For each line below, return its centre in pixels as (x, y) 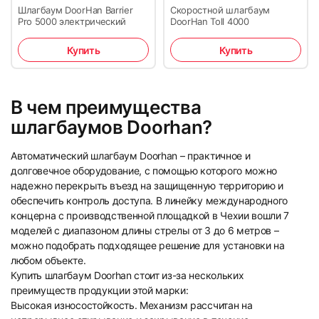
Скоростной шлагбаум (220, 10)
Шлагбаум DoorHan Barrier (75, 10)
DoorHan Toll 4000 (210, 22)
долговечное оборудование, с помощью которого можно (144, 171)
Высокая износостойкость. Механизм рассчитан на (132, 305)
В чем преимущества (106, 108)
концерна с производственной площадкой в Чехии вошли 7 (150, 216)
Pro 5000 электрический (72, 22)
